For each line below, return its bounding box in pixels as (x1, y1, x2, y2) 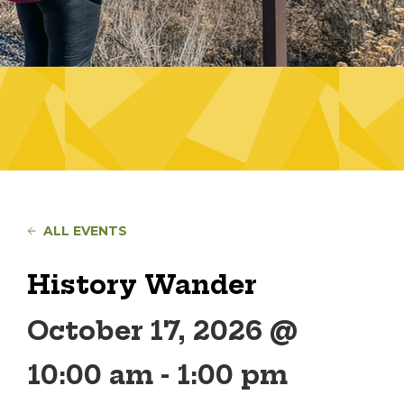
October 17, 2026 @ (27, 315, 298, 346)
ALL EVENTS (43, 223, 127, 239)
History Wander (27, 269, 257, 300)
